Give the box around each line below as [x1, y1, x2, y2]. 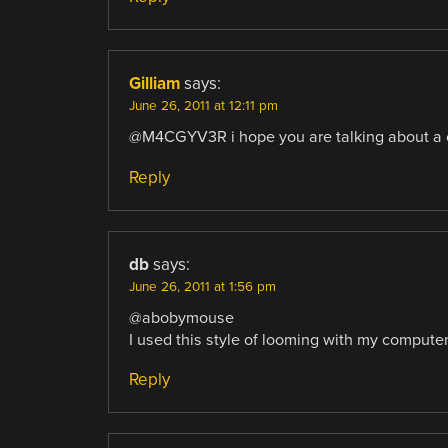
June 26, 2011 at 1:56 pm [128, 278, 276, 295]
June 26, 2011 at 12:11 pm [128, 98, 278, 115]
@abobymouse [128, 307, 234, 328]
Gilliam [128, 73, 180, 95]
